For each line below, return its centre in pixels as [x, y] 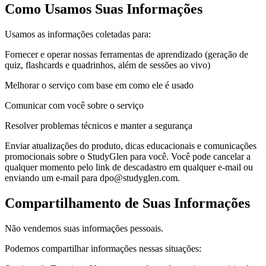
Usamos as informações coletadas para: [78, 34]
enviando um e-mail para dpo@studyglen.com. [92, 178]
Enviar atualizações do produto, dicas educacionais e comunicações [131, 145]
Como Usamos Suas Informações [104, 9]
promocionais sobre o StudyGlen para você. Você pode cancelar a [128, 156]
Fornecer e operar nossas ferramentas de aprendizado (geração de [126, 54]
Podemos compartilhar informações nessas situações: [103, 248]
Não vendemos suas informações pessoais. [84, 228]
